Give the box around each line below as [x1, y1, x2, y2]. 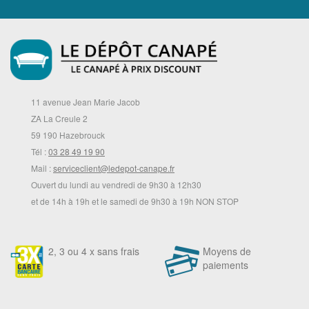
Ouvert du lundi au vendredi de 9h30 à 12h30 [31, 178, 201, 190]
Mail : [31, 161, 53, 174]
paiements [203, 257, 248, 272]
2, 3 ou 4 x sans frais [48, 243, 139, 258]
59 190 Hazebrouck [31, 128, 105, 141]
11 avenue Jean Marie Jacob [31, 95, 140, 108]
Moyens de [203, 243, 251, 258]
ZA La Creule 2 [31, 112, 88, 124]
